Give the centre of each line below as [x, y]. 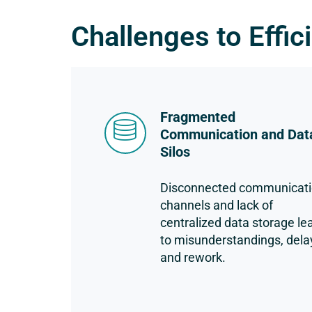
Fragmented [198, 117]
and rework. [193, 257]
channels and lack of [217, 205]
